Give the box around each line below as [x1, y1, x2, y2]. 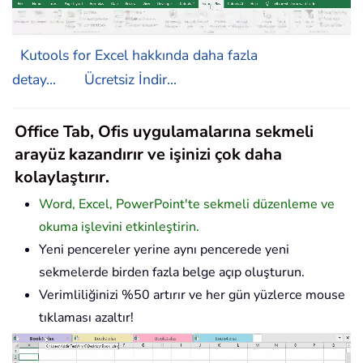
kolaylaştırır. [15, 165, 109, 188]
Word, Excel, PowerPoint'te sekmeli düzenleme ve [39, 194, 335, 213]
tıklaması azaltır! [39, 308, 134, 327]
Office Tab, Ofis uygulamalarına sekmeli [15, 120, 314, 143]
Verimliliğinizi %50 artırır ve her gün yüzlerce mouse [39, 285, 345, 304]
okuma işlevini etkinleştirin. [39, 217, 199, 236]
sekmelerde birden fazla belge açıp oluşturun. [39, 263, 305, 281]
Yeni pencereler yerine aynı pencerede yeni [39, 240, 289, 258]
